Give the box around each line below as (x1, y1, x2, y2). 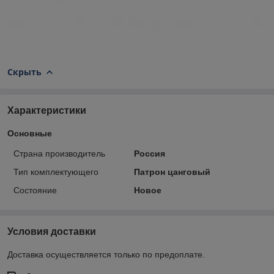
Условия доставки (7, 226, 96, 237)
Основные (7, 128, 52, 139)
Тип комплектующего (13, 167, 98, 177)
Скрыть (7, 65, 42, 78)
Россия (133, 149, 165, 159)
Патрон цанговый (133, 167, 210, 177)
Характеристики (7, 105, 86, 116)
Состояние (13, 185, 57, 196)
